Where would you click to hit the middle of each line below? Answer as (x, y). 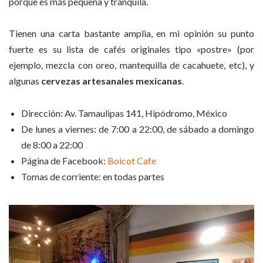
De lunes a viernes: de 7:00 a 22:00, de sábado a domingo (138, 129)
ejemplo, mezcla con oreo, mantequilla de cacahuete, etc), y (131, 65)
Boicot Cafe (132, 160)
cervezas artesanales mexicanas (112, 81)
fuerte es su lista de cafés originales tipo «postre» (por (131, 49)
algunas (25, 81)
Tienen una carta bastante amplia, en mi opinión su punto (131, 33)
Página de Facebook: (64, 160)
